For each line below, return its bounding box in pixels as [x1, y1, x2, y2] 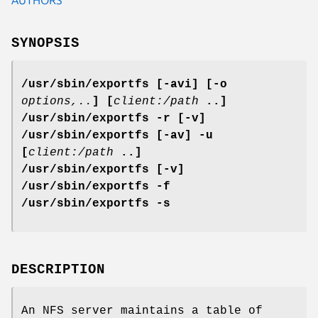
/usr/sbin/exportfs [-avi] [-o [21, 77, 227, 91]
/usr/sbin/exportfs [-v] [21, 163, 185, 176]
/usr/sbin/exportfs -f [21, 180, 170, 193]
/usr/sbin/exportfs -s [21, 197, 170, 210]
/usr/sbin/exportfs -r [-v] [21, 111, 206, 125]
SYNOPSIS [11, 35, 79, 51]
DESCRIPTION [11, 261, 105, 278]
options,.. [21, 94, 92, 108]
